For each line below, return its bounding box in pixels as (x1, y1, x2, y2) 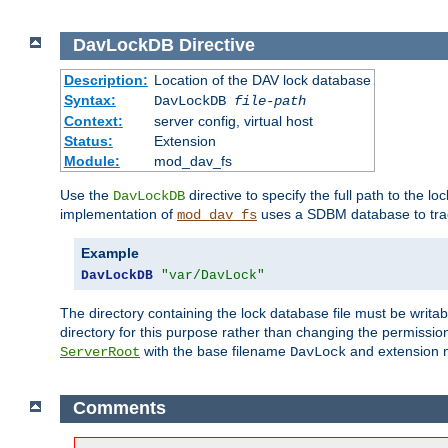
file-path (233, 92, 306, 109)
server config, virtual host (153, 112, 313, 129)
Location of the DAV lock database (153, 71, 371, 88)
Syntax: (63, 91, 116, 108)
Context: (63, 112, 123, 129)
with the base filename (140, 342, 290, 359)
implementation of (60, 205, 177, 222)
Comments (72, 398, 166, 419)
